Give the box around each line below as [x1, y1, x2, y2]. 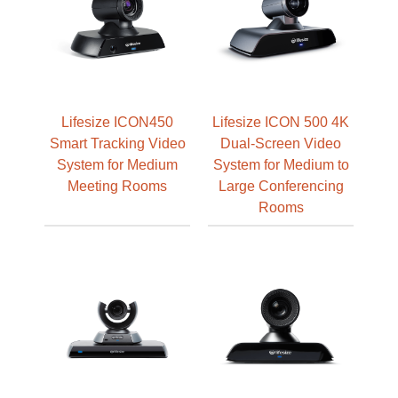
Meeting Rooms [68, 177, 167, 194]
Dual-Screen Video [220, 134, 341, 151]
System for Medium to [212, 155, 349, 172]
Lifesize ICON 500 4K [212, 113, 349, 130]
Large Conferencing [218, 177, 344, 194]
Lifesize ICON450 [61, 113, 173, 130]
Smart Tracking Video [49, 134, 186, 151]
